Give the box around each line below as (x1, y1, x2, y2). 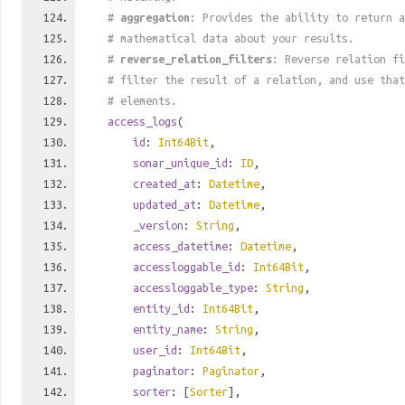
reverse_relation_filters (120, 52, 272, 65)
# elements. (108, 94, 177, 107)
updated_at (133, 198, 196, 211)
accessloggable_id (133, 260, 240, 273)
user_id (133, 344, 177, 356)
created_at (133, 177, 196, 190)
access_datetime (133, 240, 228, 252)
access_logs (108, 115, 177, 127)
